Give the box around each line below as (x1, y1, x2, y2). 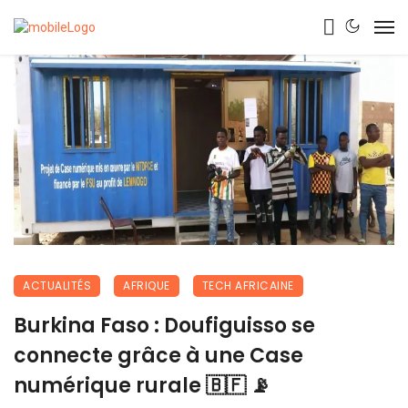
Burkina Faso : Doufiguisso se (14, 311, 315, 340)
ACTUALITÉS (23, 278, 91, 293)
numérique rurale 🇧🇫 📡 (14, 372, 270, 400)
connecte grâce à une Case (14, 342, 303, 370)
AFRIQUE (123, 278, 170, 293)
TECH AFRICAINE (201, 278, 294, 293)
